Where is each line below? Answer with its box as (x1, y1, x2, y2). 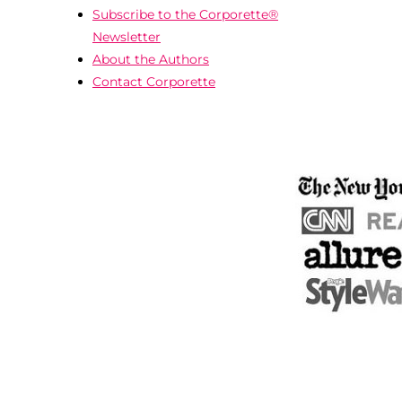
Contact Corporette (92, 73, 215, 90)
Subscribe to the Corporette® (92, 5, 278, 22)
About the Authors (92, 50, 209, 67)
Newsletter (92, 28, 161, 45)
